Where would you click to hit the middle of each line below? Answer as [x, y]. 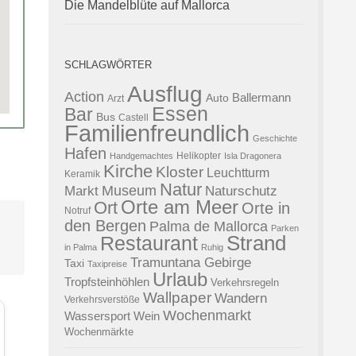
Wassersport [97, 316]
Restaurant [149, 244]
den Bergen [105, 226]
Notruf [77, 211]
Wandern [241, 298]
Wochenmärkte [99, 332]
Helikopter [199, 156]
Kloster [180, 172]
